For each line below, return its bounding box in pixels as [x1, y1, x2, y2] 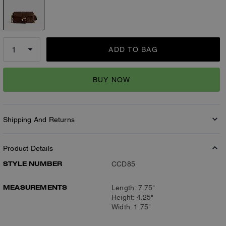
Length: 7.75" [111, 184, 155, 192]
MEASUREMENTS [3, 183, 68, 191]
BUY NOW [92, 75, 131, 84]
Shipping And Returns [3, 116, 75, 124]
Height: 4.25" [111, 193, 154, 201]
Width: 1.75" [111, 203, 151, 211]
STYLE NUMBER [3, 159, 63, 167]
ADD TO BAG [108, 45, 158, 53]
